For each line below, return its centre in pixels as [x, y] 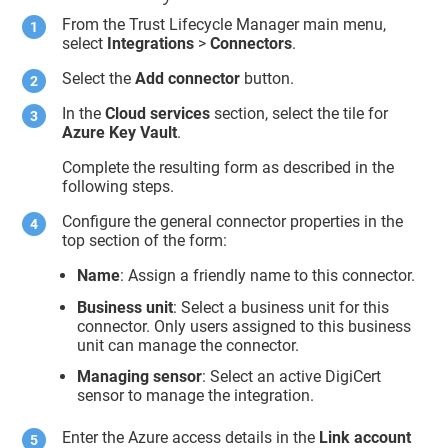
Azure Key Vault [120, 132]
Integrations [151, 43]
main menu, [343, 24]
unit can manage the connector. [188, 345]
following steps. [118, 186]
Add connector [188, 78]
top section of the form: [145, 240]
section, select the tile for [299, 113]
